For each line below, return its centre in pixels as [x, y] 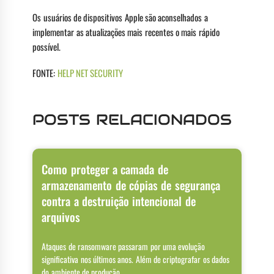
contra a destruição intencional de [119, 201]
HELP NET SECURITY [90, 72]
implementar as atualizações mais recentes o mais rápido [126, 31]
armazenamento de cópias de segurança [131, 185]
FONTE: [45, 72]
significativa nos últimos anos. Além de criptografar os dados [135, 259]
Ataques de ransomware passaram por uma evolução [124, 246]
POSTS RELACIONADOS [132, 120]
